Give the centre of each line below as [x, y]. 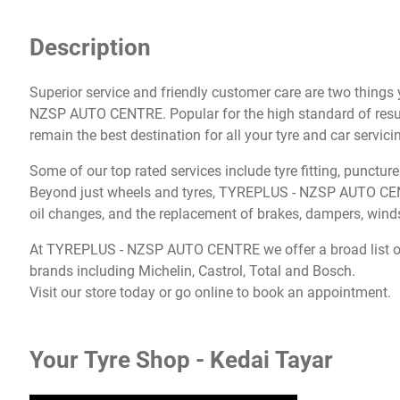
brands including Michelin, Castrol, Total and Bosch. [193, 271]
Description [91, 47]
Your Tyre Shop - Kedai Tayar [182, 359]
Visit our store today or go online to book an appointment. [211, 292]
